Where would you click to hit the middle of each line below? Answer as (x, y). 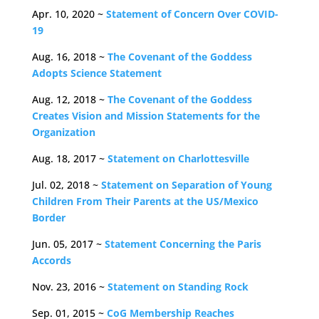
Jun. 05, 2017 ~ (67, 244)
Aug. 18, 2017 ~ (68, 158)
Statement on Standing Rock (178, 287)
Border (48, 218)
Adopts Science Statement (96, 73)
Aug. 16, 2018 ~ (68, 57)
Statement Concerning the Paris (183, 244)
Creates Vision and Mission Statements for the (146, 116)
